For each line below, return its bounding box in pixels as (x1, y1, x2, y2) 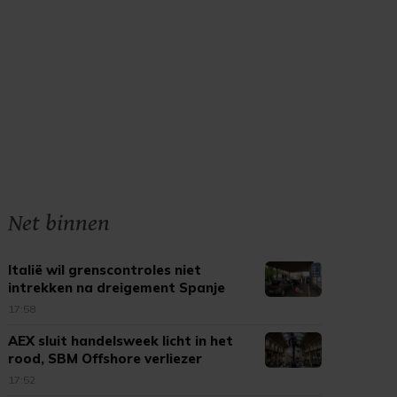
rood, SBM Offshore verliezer (8, 350, 203, 367)
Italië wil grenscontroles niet (8, 261, 202, 278)
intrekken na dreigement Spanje (8, 279, 226, 296)
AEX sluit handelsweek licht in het (8, 332, 234, 349)
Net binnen (8, 209, 111, 237)
